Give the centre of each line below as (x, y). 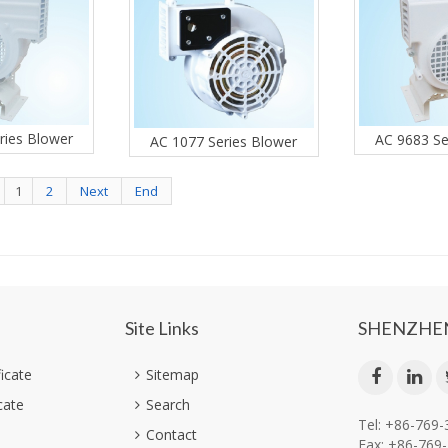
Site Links (162, 328)
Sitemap (172, 375)
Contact (171, 435)
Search (168, 405)
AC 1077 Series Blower (224, 141)
